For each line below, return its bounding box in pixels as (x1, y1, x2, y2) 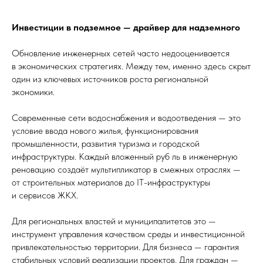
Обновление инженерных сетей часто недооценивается (12, 48, 230, 59)
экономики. (12, 86, 55, 97)
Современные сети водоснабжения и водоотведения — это (12, 112, 241, 123)
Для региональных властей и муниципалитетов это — (12, 215, 216, 227)
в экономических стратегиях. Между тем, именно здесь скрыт (12, 60, 251, 72)
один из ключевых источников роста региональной (12, 73, 208, 85)
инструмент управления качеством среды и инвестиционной (12, 228, 245, 240)
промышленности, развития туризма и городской (12, 138, 200, 149)
